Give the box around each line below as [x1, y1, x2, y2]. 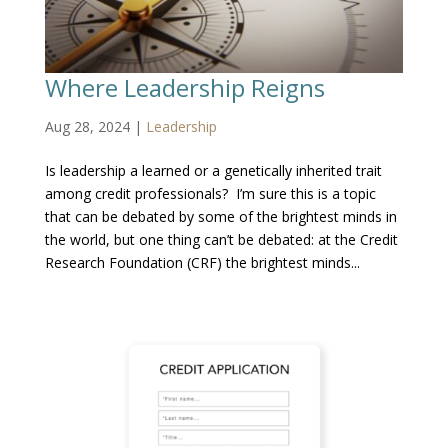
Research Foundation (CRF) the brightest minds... [44, 253, 360, 273]
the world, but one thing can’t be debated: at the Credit [44, 230, 398, 250]
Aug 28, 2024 [44, 117, 130, 137]
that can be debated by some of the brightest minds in [44, 207, 397, 227]
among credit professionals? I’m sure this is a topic [44, 184, 376, 204]
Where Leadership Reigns [44, 71, 325, 105]
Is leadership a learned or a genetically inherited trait [44, 161, 382, 181]
